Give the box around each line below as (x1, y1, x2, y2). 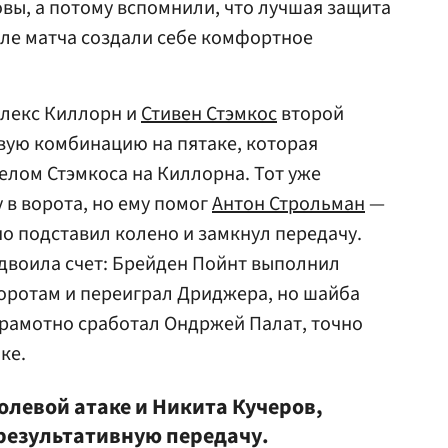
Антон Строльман (212, 190, 365, 218)
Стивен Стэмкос (141, 100, 277, 128)
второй (277, 100, 344, 128)
